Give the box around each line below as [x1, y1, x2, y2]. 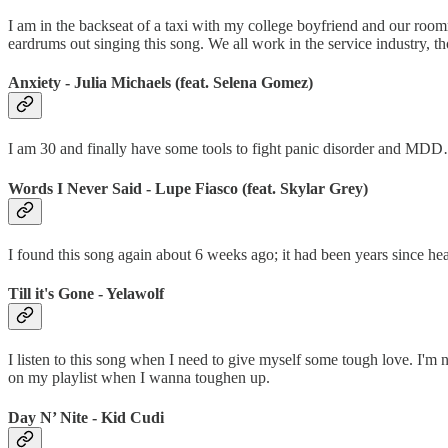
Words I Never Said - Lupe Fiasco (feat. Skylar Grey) [8, 179, 368, 197]
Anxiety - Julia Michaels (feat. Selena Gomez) [8, 74, 313, 92]
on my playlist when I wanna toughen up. [8, 369, 270, 387]
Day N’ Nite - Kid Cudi [8, 408, 164, 426]
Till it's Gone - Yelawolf [8, 285, 164, 303]
